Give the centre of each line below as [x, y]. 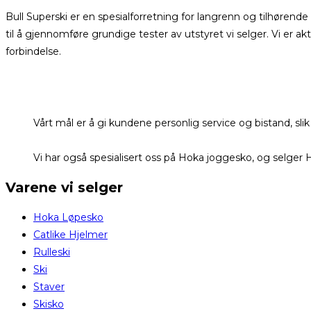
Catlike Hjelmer [70, 234]
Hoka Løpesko [68, 217]
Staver [49, 286]
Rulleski [52, 252]
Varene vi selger [64, 188]
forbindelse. [35, 51]
